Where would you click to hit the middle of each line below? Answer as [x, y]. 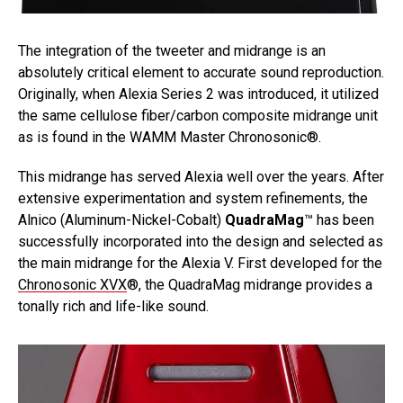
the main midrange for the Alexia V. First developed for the [200, 263]
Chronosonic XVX [72, 285]
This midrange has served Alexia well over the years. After [201, 177]
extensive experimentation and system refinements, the [193, 198]
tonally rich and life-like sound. [113, 306]
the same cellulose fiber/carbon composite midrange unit [198, 116]
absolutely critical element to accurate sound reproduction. [201, 72]
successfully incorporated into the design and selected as [201, 242]
